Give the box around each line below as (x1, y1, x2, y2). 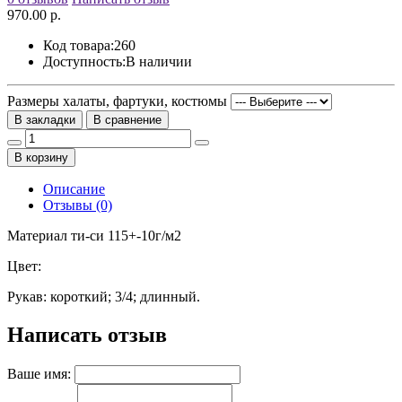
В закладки (14, 112, 75, 127)
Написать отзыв (7, 322, 167, 346)
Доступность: (43, 53, 126, 69)
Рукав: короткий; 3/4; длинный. (7, 288, 200, 304)
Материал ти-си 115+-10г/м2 (7, 227, 181, 243)
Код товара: (43, 37, 114, 53)
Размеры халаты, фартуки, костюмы (7, 92, 227, 109)
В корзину (14, 150, 68, 164)
